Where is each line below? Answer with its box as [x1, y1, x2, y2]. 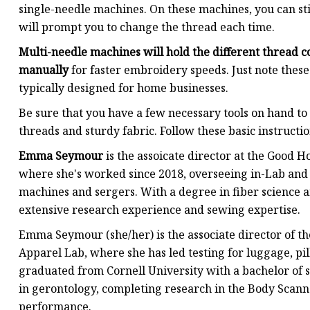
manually [19, 62, 69, 78]
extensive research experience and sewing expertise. [19, 202, 300, 218]
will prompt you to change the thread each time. [19, 19, 275, 35]
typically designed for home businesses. [19, 80, 228, 96]
